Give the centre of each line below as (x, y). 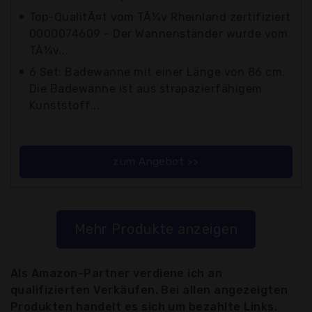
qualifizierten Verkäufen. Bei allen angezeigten (149, 290)
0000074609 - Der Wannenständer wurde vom (159, 34)
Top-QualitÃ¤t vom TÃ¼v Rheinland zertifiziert (160, 17)
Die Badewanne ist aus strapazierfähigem (146, 89)
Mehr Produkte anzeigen (156, 229)
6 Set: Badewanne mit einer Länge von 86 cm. (157, 72)
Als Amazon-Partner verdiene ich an (117, 273)
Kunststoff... (65, 106)
